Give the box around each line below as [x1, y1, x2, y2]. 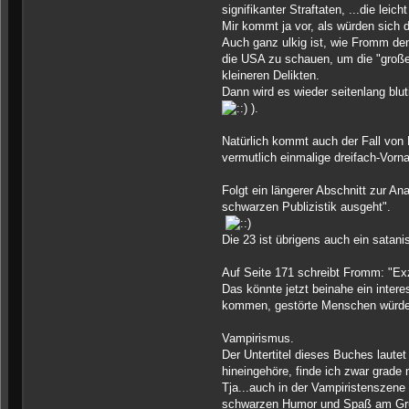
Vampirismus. [221, 331, 294, 346]
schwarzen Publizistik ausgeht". [221, 200, 391, 215]
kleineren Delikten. [221, 68, 320, 83]
